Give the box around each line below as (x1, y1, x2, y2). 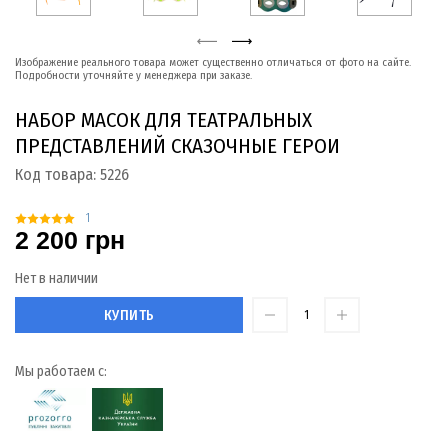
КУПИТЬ (103, 306, 155, 324)
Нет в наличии (15, 270, 98, 288)
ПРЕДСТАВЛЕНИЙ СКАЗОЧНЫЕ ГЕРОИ (15, 132, 340, 159)
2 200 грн (15, 226, 125, 255)
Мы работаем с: (15, 363, 107, 381)
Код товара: (15, 164, 100, 184)
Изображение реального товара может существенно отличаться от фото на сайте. (15, 55, 411, 69)
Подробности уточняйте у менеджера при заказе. (15, 68, 252, 82)
